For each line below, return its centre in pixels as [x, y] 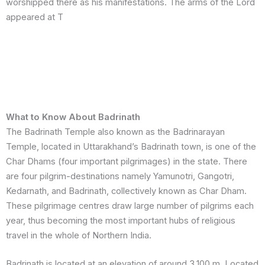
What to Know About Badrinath [73, 117]
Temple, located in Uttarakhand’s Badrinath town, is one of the [131, 146]
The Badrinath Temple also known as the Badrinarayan [115, 132]
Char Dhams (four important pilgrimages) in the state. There [127, 161]
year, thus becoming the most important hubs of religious [121, 220]
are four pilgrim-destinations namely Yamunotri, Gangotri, [120, 176]
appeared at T [35, 17]
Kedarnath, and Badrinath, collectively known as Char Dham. [126, 191]
